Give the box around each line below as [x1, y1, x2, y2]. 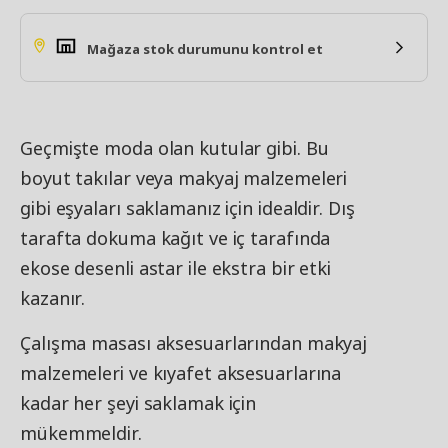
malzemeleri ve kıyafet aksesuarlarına [20, 361, 342, 385]
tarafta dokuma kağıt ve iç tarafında [20, 226, 331, 250]
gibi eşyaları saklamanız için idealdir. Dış [20, 196, 355, 220]
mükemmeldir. [20, 421, 142, 445]
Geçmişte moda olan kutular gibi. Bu [20, 136, 329, 160]
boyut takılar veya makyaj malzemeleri [20, 166, 348, 190]
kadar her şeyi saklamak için [20, 391, 257, 415]
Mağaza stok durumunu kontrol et [87, 40, 323, 58]
